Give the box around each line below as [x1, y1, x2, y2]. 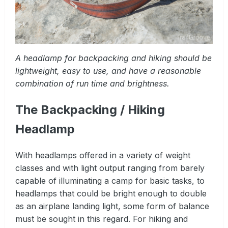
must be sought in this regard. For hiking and [15, 213, 188, 224]
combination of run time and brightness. [15, 78, 169, 89]
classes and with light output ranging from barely [15, 162, 205, 173]
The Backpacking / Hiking [15, 102, 165, 118]
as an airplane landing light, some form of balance [15, 201, 209, 211]
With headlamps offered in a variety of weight [15, 150, 190, 160]
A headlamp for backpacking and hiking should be [15, 53, 212, 64]
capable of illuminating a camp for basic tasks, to [15, 175, 205, 186]
